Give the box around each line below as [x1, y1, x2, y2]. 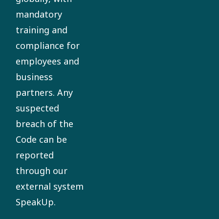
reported [16, 149, 54, 161]
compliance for [16, 40, 80, 52]
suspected [16, 102, 59, 114]
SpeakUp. [16, 196, 56, 208]
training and [16, 24, 67, 36]
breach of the [16, 118, 73, 130]
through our [16, 165, 67, 177]
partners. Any [16, 87, 73, 99]
